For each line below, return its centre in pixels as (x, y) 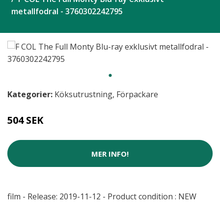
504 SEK (25, 120)
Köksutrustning (83, 94)
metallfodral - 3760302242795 (67, 11)
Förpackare (137, 94)
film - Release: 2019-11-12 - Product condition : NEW (102, 196)
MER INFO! (110, 153)
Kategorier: (30, 94)
